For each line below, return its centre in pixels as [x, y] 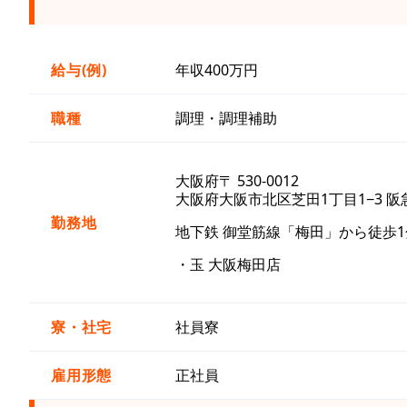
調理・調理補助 [226, 118]
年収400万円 [217, 69]
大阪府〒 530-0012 [237, 180]
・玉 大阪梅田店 [228, 264]
